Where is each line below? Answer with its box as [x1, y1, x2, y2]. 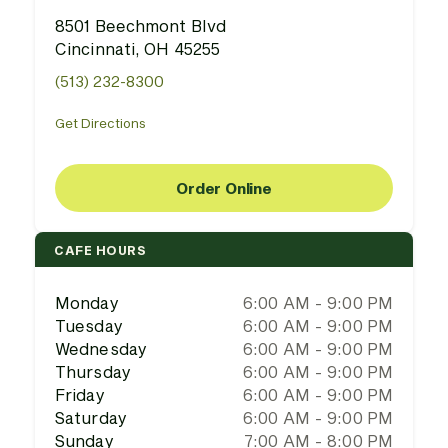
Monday [55, 293, 119, 312]
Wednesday [55, 339, 147, 358]
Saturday [55, 408, 127, 427]
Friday [55, 385, 105, 404]
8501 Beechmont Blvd [55, 16, 227, 35]
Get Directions [55, 115, 146, 131]
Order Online [176, 178, 272, 197]
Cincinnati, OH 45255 [55, 39, 221, 58]
